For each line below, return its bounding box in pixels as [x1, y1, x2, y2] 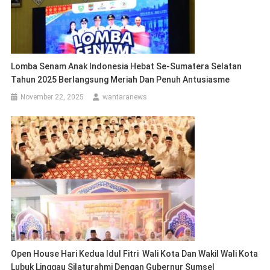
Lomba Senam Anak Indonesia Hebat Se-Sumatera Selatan [11, 61, 242, 72]
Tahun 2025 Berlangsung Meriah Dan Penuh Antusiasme [11, 75, 230, 85]
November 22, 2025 [20, 93, 84, 102]
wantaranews [102, 93, 148, 102]
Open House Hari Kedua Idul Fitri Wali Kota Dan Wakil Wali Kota [11, 249, 259, 259]
